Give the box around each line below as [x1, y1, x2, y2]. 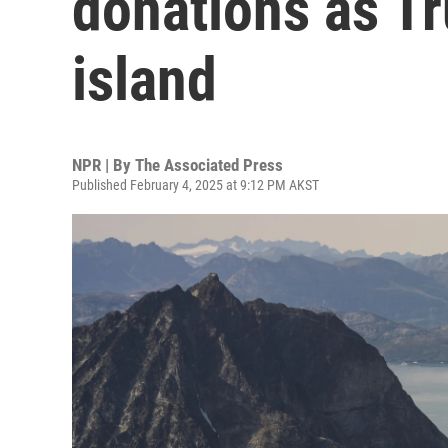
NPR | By [72, 155, 135, 175]
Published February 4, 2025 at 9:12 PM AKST [72, 177, 319, 193]
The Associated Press [135, 155, 283, 175]
